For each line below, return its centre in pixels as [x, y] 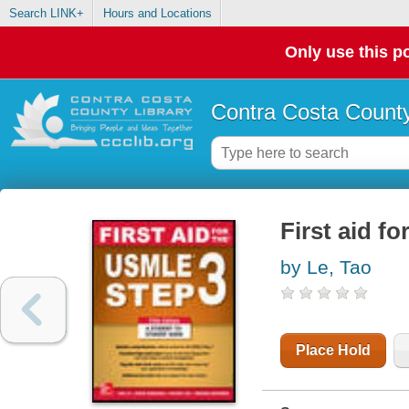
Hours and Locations [157, 14]
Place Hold [333, 351]
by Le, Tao [325, 267]
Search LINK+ [46, 14]
